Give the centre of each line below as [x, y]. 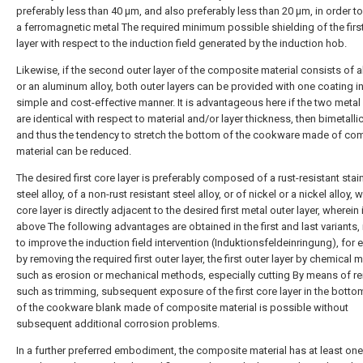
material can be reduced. [74, 151]
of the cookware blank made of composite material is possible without [182, 307]
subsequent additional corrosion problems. [118, 324]
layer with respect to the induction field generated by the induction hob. [181, 43]
